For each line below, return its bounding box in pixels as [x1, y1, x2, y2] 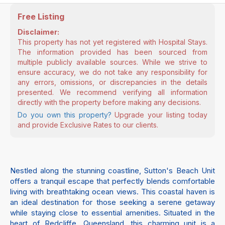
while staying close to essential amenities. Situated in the [10, 208, 215, 217]
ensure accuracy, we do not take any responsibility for [18, 68, 207, 76]
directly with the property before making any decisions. [18, 98, 201, 106]
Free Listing [18, 12, 64, 22]
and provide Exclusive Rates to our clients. [18, 121, 158, 129]
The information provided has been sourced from [18, 48, 207, 56]
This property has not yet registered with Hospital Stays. [18, 38, 207, 46]
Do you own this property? [18, 110, 111, 119]
